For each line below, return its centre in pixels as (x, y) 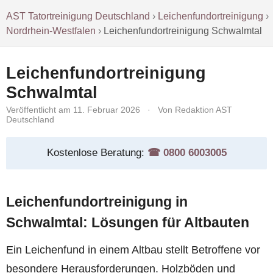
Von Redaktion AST (195, 109)
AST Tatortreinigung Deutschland (78, 16)
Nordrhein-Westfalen (51, 30)
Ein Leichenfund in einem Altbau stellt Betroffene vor (133, 250)
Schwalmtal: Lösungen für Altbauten (128, 223)
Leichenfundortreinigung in (97, 202)
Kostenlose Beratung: (97, 153)
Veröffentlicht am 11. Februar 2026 (73, 109)
